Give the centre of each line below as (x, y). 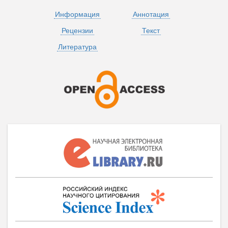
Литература (77, 47)
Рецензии (77, 30)
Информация (77, 14)
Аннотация (151, 14)
